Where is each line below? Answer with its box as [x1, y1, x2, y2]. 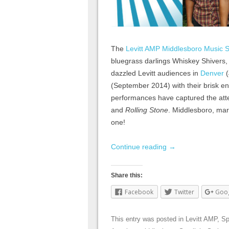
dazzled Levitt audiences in [111, 68, 200, 77]
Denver [200, 68, 224, 77]
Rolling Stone [125, 105, 168, 114]
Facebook [125, 187, 153, 196]
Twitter [174, 187, 194, 196]
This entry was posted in [111, 215, 186, 223]
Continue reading [111, 142, 169, 151]
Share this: [111, 171, 143, 179]
